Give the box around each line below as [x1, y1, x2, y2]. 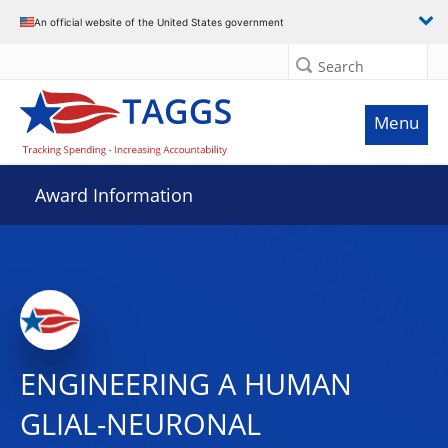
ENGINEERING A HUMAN [20, 364, 352, 404]
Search [318, 57, 364, 76]
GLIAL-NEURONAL [20, 404, 261, 444]
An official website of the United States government [34, 15, 284, 28]
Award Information [35, 183, 193, 207]
